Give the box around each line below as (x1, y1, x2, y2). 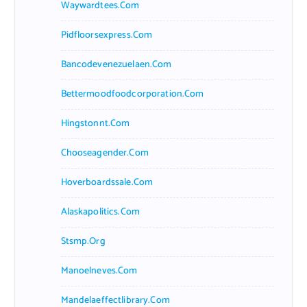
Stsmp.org (60, 233, 106, 249)
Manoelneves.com (60, 262, 138, 279)
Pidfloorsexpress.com (60, 27, 153, 43)
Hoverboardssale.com (60, 174, 153, 191)
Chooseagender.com (60, 145, 149, 161)
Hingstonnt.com (60, 115, 130, 132)
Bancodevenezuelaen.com (60, 56, 172, 73)
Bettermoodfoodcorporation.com (60, 86, 204, 102)
